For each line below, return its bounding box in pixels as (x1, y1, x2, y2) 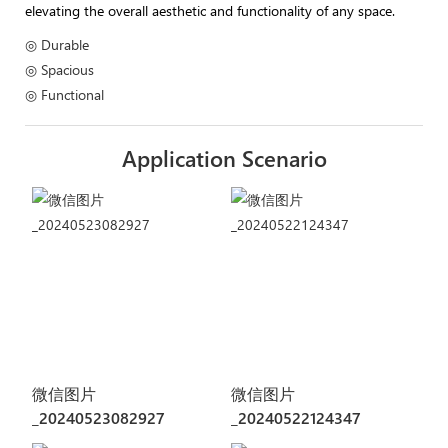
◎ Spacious (25, 59, 94, 79)
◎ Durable (25, 34, 89, 54)
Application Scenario (121, 142, 327, 173)
